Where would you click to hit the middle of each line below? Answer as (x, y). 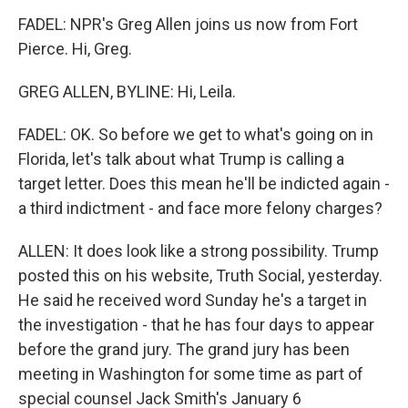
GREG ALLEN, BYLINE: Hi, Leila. (127, 92)
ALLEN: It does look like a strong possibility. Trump (199, 251)
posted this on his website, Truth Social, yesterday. (200, 275)
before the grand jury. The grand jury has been (184, 349)
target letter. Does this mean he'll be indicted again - (204, 184)
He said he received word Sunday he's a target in (193, 300)
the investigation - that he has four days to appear (196, 325)
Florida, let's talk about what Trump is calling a (181, 159)
